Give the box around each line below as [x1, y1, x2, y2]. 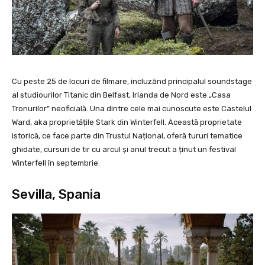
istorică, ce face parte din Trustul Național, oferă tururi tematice [12, 131, 243, 141]
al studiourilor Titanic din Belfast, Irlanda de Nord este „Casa [12, 91, 231, 100]
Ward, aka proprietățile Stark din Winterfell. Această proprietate [12, 118, 242, 127]
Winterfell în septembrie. [12, 159, 100, 168]
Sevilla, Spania [12, 186, 101, 203]
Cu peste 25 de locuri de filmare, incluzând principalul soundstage [12, 77, 252, 86]
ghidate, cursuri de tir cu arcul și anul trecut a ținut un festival [12, 145, 236, 154]
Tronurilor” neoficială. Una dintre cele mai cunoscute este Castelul [12, 104, 251, 114]
